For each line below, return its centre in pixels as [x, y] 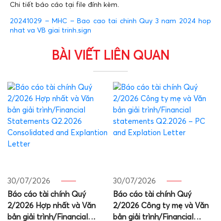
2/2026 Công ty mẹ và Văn [161, 206]
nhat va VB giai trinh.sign [51, 31]
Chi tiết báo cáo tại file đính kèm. [64, 5]
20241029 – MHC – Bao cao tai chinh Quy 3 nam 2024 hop [110, 21]
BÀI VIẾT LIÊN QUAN [110, 56]
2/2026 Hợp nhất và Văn [52, 206]
